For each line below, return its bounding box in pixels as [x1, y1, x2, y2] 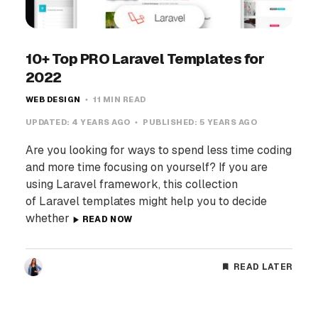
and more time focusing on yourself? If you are [25, 160, 268, 175]
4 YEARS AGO [72, 117, 133, 128]
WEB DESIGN [25, 94, 81, 105]
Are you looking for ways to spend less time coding [25, 143, 292, 158]
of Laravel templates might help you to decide [25, 194, 267, 209]
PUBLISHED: [141, 117, 199, 128]
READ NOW [82, 214, 133, 226]
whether [25, 211, 72, 226]
